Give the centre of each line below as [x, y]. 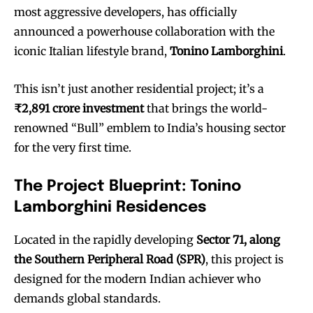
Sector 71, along [238, 239]
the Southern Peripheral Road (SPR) [110, 259]
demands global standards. [87, 298]
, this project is [245, 259]
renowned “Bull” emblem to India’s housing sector [150, 128]
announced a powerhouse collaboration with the [144, 31]
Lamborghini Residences [110, 207]
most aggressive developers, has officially [125, 12]
